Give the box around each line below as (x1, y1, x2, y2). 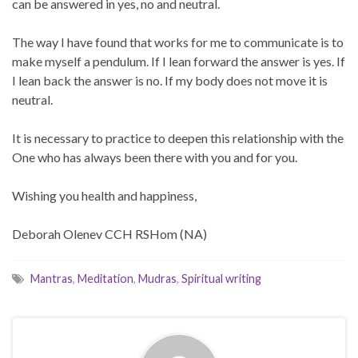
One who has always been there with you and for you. (12, 149, 297, 165)
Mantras (30, 271, 73, 285)
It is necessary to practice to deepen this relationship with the (12, 129, 344, 145)
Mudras (138, 271, 177, 285)
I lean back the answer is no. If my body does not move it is (12, 72, 328, 88)
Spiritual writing (181, 271, 261, 285)
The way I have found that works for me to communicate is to (12, 34, 344, 50)
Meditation (78, 271, 133, 285)
